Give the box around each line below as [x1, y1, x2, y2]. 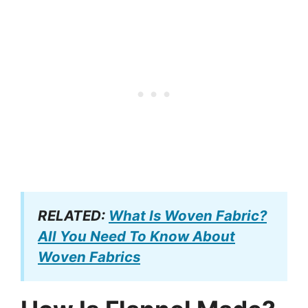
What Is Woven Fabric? [109, 207, 267, 225]
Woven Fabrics [38, 248, 140, 266]
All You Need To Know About [38, 228, 235, 245]
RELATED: [38, 207, 109, 225]
